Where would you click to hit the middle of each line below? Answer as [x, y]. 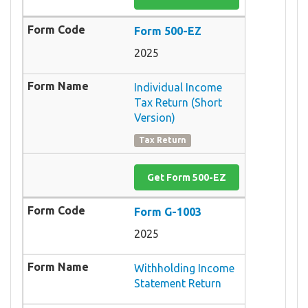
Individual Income [178, 87]
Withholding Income [184, 268]
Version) [155, 117]
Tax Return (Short [178, 102]
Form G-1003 [168, 211]
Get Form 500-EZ [187, 177]
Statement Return [178, 283]
